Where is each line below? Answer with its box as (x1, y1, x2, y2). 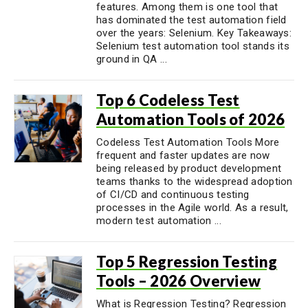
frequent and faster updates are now (96, 149, 270, 162)
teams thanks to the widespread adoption (96, 175, 293, 188)
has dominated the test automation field (96, 14, 287, 26)
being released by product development (96, 162, 282, 175)
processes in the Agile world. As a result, (96, 201, 289, 214)
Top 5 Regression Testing (96, 252, 278, 271)
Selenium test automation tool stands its (96, 40, 290, 52)
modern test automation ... (96, 214, 221, 227)
